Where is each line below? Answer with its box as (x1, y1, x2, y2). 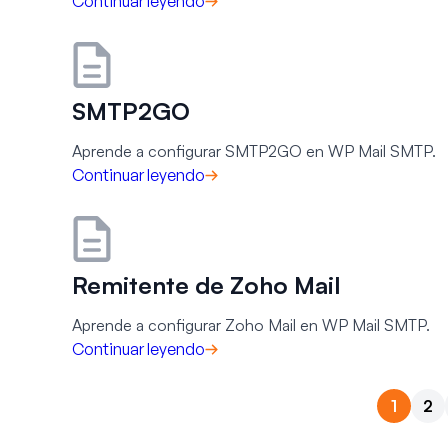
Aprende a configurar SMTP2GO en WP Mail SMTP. (72, 141, 436, 161)
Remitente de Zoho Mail (72, 270, 340, 300)
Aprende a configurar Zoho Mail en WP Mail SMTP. (72, 315, 430, 335)
